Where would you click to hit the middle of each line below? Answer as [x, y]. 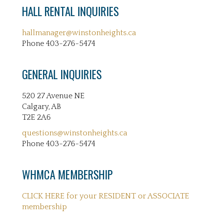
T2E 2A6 [36, 117]
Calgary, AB [42, 107]
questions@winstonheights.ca [75, 133]
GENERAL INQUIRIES [62, 74]
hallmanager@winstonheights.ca [79, 33]
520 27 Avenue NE [53, 96]
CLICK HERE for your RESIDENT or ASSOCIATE [106, 196]
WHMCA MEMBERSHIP [67, 175]
